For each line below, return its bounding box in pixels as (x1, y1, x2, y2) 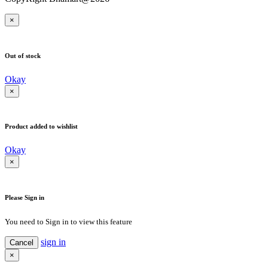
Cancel (10, 238, 33, 248)
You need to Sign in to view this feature (5, 217, 132, 227)
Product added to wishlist (5, 123, 78, 130)
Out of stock (5, 51, 41, 59)
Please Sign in (5, 194, 44, 202)
